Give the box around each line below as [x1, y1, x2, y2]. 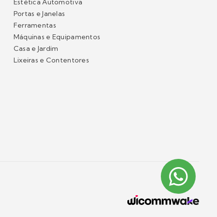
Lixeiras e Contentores [13, 56, 89, 64]
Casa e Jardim [13, 44, 59, 53]
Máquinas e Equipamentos [13, 32, 101, 41]
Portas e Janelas [13, 9, 65, 18]
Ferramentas [13, 21, 56, 30]
